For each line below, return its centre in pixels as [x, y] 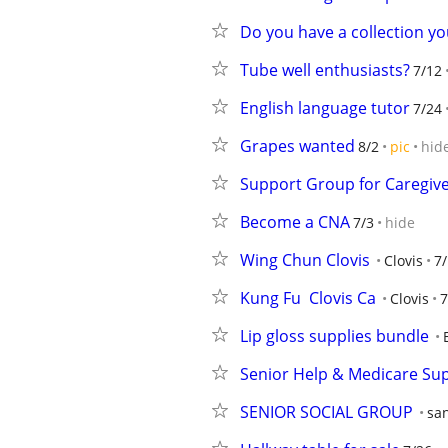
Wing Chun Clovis [305, 260]
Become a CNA [295, 222]
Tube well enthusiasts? [325, 70]
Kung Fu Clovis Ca [308, 298]
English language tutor [325, 108]
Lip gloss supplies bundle [334, 336]
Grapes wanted [297, 146]
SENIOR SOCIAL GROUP [326, 412]
